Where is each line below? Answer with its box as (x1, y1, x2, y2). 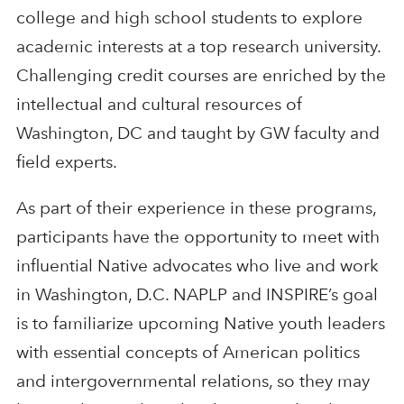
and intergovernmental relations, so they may (15, 370, 370, 391)
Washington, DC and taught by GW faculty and (15, 122, 380, 143)
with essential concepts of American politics (15, 341, 360, 363)
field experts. (15, 151, 117, 172)
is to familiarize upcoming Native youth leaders (15, 312, 385, 334)
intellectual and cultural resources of (15, 93, 302, 115)
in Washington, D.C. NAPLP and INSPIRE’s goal (15, 283, 378, 305)
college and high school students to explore (15, 6, 363, 28)
